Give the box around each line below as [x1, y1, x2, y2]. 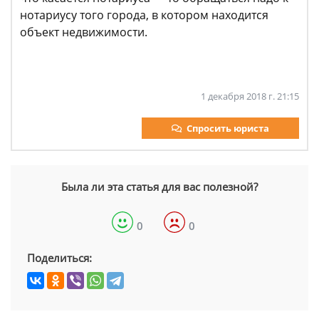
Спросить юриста [187, 122, 269, 135]
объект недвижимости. [20, 24, 147, 40]
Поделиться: [27, 251, 92, 265]
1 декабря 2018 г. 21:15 [201, 90, 299, 103]
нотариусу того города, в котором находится [20, 7, 268, 23]
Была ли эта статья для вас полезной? [61, 179, 258, 194]
